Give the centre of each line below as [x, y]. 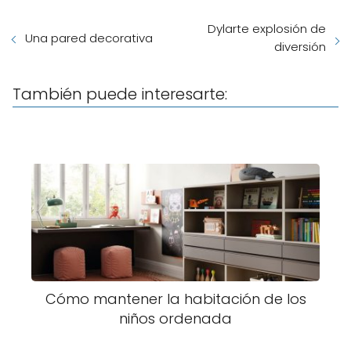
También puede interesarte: [120, 94]
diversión [300, 47]
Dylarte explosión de [267, 29]
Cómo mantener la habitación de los [175, 299]
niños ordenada [175, 318]
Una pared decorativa [89, 38]
